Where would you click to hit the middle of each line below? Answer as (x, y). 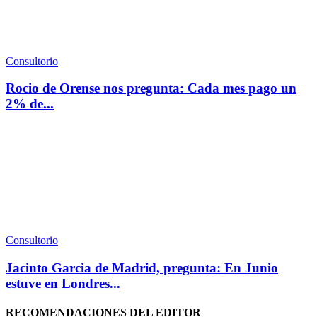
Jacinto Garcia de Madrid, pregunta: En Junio (142, 267)
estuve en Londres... (63, 283)
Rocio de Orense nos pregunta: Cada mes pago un (151, 88)
